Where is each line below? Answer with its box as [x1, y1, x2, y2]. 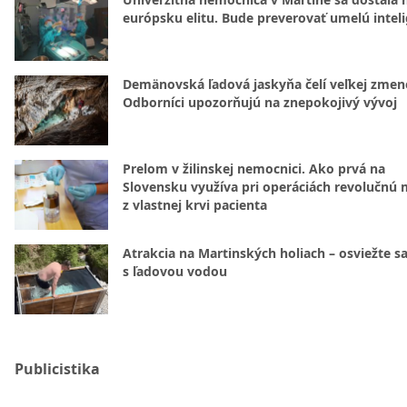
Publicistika [15, 359, 100, 379]
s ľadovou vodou [123, 263, 227, 280]
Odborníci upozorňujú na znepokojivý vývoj [123, 94, 397, 111]
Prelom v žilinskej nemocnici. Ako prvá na [123, 160, 385, 177]
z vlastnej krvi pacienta [123, 196, 267, 213]
